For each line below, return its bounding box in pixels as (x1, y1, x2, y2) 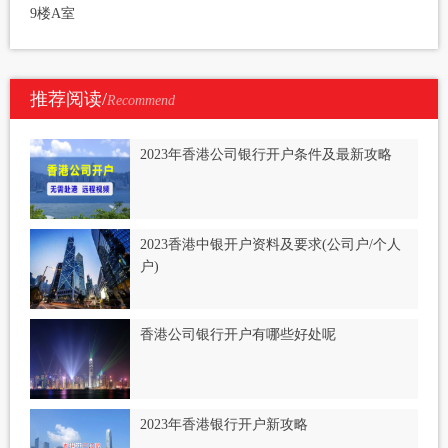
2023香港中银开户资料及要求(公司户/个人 (140, 237, 401, 253)
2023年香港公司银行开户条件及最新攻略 (140, 147, 392, 163)
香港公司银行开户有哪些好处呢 (140, 327, 336, 343)
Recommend (107, 93, 175, 109)
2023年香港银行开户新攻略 (140, 417, 308, 433)
